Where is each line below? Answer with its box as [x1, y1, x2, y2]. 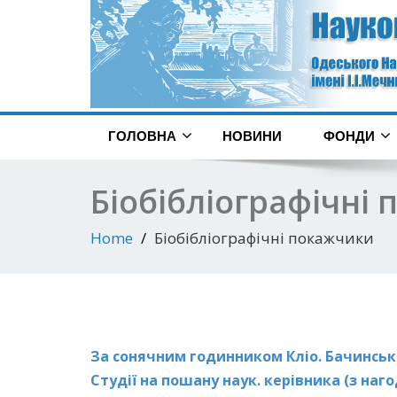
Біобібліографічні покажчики [154, 228, 374, 249]
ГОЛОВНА [108, 128, 176, 144]
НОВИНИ [222, 128, 282, 144]
